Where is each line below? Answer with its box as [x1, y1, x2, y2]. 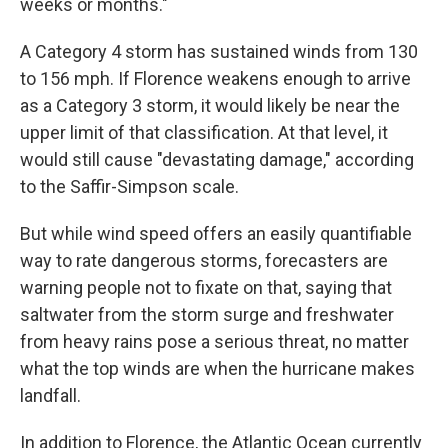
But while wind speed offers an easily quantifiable [20, 223, 412, 244]
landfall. [20, 385, 81, 406]
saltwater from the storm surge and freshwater [20, 304, 394, 325]
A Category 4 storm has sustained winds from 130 [20, 41, 418, 62]
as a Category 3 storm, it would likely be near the [20, 95, 400, 116]
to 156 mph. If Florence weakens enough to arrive [20, 68, 411, 89]
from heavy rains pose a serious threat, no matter [20, 331, 409, 352]
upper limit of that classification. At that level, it [20, 122, 388, 143]
